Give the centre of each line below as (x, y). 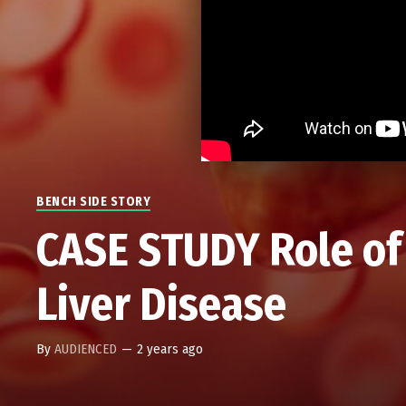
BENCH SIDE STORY (94, 202)
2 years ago (170, 349)
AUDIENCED (86, 349)
